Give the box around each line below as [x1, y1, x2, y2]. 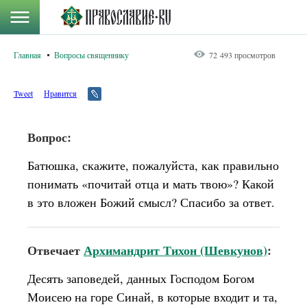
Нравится [44, 88, 77, 99]
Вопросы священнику [54, 49, 129, 60]
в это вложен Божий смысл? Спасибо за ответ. [27, 194, 275, 210]
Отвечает [27, 241, 84, 259]
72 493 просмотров [209, 49, 275, 60]
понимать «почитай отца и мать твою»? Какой [27, 175, 274, 192]
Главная [14, 49, 41, 60]
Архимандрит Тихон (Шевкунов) [84, 241, 267, 259]
